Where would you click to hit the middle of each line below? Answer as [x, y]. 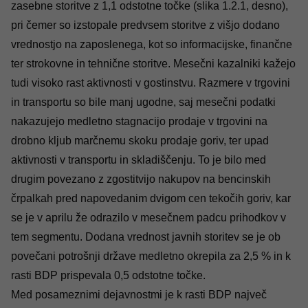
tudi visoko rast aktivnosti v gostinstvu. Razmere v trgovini [151, 83]
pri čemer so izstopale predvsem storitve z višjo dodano [145, 25]
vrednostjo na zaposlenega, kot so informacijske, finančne [152, 45]
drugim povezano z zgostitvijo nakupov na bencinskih [141, 179]
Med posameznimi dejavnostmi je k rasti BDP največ [139, 295]
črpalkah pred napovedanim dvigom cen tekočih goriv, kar [151, 199]
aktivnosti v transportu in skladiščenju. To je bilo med [139, 160]
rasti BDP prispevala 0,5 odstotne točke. [108, 276]
